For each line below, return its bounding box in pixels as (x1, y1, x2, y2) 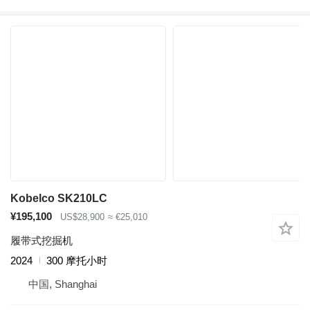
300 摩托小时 (46, 254, 107, 266)
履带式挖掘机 (10, 234, 73, 246)
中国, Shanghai (28, 277, 97, 290)
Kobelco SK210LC (10, 192, 107, 205)
